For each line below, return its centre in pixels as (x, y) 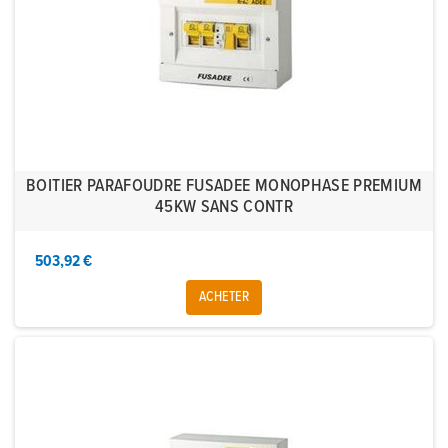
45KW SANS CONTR (224, 208)
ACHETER (224, 297)
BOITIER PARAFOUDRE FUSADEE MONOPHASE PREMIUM (224, 187)
